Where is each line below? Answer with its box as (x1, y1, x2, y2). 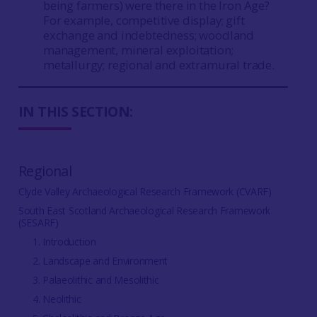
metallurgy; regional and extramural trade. (42, 57, 277, 73)
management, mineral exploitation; (42, 42, 234, 58)
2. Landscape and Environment (32, 254, 168, 268)
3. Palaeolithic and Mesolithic (32, 273, 159, 287)
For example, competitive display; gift (42, 12, 245, 28)
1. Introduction (32, 235, 96, 249)
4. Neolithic (32, 292, 81, 306)
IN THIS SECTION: (18, 102, 133, 122)
